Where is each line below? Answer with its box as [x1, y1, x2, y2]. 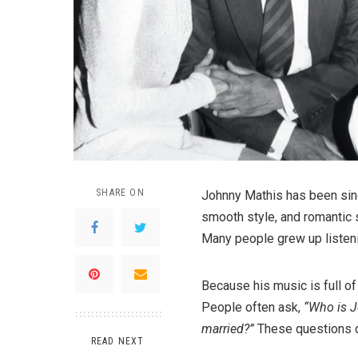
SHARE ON [96, 186, 145, 198]
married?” [201, 320, 254, 336]
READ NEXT [90, 335, 145, 347]
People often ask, [201, 299, 304, 315]
